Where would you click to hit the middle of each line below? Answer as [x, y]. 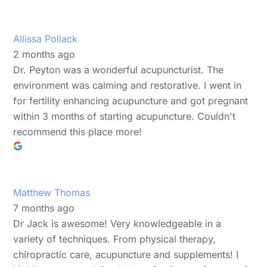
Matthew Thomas [52, 192]
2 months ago [44, 54]
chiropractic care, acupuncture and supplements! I [126, 254]
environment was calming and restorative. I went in [128, 85]
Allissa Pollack [46, 38]
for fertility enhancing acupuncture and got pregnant [131, 100]
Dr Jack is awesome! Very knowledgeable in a [117, 223]
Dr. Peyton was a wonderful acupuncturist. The [119, 69]
